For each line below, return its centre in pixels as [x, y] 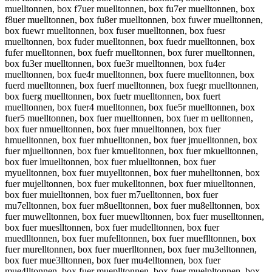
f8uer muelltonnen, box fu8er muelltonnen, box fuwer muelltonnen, [134, 20]
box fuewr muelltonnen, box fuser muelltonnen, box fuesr [115, 31]
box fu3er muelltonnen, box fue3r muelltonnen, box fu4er [115, 64]
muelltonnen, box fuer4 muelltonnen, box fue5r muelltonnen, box [130, 107]
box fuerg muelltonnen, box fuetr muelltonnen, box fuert [113, 97]
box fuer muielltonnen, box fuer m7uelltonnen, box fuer [111, 195]
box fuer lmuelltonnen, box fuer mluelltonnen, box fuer [110, 162]
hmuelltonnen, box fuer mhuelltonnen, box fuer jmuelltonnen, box [131, 140]
